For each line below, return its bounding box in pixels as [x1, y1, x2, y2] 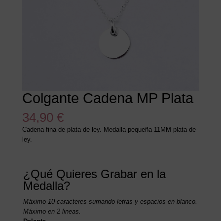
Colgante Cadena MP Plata [22, 90, 193, 107]
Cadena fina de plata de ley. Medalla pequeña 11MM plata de [22, 126, 196, 134]
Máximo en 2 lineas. [23, 208, 81, 216]
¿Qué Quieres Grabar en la [23, 167, 166, 181]
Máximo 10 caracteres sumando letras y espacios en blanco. [23, 198, 197, 206]
